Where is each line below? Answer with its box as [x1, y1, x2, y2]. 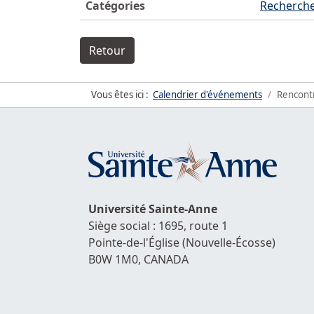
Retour [89, 43, 125, 59]
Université [88, 201, 149, 217]
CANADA [144, 252, 189, 268]
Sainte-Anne [149, 201, 217, 217]
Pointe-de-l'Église [88, 235, 182, 251]
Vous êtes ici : [91, 88, 153, 102]
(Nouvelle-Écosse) [182, 235, 275, 251]
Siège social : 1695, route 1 [88, 218, 228, 234]
